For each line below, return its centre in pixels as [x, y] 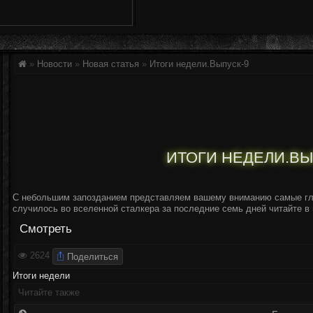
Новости [54, 64]
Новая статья [111, 64]
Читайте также [49, 292]
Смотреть [46, 229]
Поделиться [93, 256]
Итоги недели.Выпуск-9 [199, 64]
